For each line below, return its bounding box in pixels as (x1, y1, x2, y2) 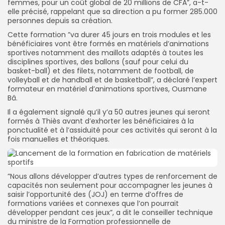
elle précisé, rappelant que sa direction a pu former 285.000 (8, 7, 217, 17)
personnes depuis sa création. (8, 16, 113, 26)
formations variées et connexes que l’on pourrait (8, 198, 179, 208)
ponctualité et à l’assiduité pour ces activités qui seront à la (8, 125, 217, 135)
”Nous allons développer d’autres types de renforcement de (8, 171, 217, 181)
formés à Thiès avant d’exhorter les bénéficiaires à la (8, 116, 194, 126)
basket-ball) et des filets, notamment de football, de (8, 66, 194, 76)
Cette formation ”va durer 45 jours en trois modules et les (8, 30, 211, 40)
